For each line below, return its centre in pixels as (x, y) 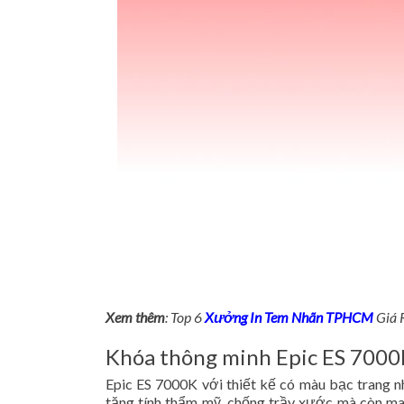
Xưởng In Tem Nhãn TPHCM (289, 317)
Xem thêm (135, 317)
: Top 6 (185, 317)
